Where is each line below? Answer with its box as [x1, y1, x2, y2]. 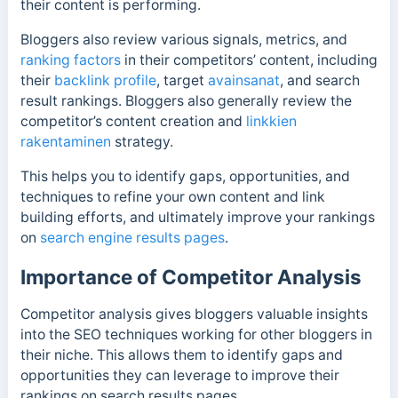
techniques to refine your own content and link [20, 187, 325, 205]
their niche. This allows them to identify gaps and [20, 346, 343, 363]
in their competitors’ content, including [120, 52, 378, 68]
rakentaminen [20, 133, 111, 150]
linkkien [245, 113, 297, 130]
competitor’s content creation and [20, 113, 246, 130]
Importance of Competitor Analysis [20, 264, 362, 289]
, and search [279, 72, 360, 89]
